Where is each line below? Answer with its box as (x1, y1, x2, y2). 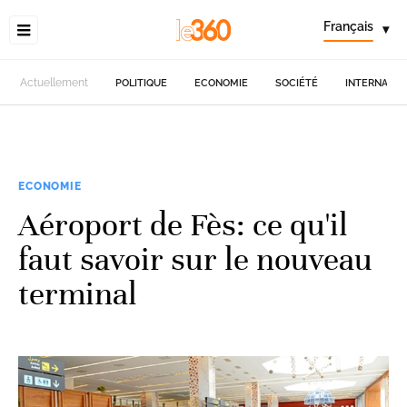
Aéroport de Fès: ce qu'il (18, 204, 348, 244)
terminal (18, 273, 137, 313)
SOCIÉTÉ (275, 76, 319, 89)
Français (323, 19, 373, 34)
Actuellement (20, 76, 89, 89)
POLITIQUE (115, 76, 168, 89)
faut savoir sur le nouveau (18, 239, 372, 279)
